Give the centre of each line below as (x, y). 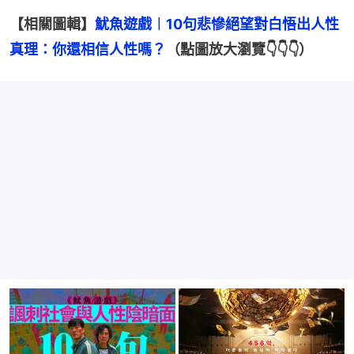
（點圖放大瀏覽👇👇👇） (239, 49)
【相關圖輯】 (52, 24)
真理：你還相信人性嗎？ (88, 49)
